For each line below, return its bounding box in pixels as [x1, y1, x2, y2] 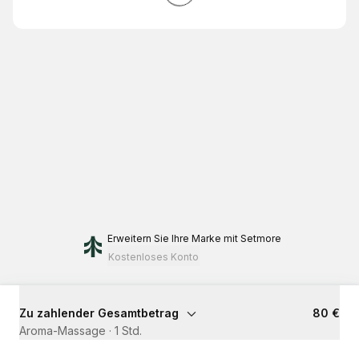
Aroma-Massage [19, 324, 106, 337]
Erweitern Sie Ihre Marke [107, 232, 221, 244]
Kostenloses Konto [107, 251, 199, 263]
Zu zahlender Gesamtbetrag [19, 306, 179, 320]
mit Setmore [223, 232, 281, 244]
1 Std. [115, 324, 142, 337]
